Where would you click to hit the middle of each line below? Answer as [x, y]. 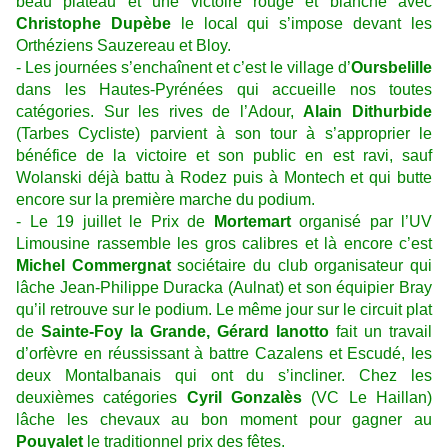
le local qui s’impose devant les [301, 24]
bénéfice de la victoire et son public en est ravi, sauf [224, 156]
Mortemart [252, 222]
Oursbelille [391, 68]
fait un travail [380, 332]
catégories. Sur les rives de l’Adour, [160, 112]
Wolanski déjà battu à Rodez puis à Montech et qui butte [224, 178]
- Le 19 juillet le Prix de [115, 222]
